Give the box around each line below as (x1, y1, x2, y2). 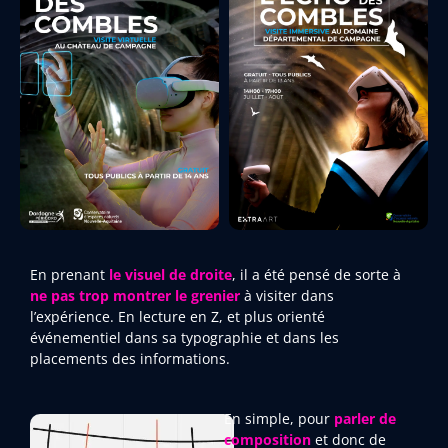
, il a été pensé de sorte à (232, 265, 401, 285)
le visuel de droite (109, 265, 232, 285)
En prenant (30, 265, 109, 285)
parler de (334, 409, 396, 429)
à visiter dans (240, 286, 334, 306)
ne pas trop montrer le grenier (30, 286, 240, 306)
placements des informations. (30, 349, 230, 369)
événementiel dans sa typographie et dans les (30, 328, 339, 348)
